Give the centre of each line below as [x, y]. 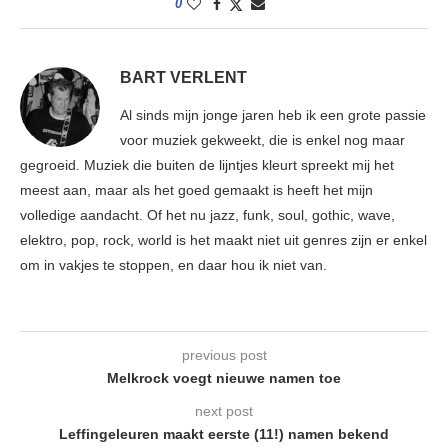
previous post [224, 355]
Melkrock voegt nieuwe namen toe [224, 378]
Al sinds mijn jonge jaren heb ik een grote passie [273, 115]
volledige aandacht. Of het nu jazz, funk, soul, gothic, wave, [207, 215]
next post [224, 411]
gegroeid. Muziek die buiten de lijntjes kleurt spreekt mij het [207, 165]
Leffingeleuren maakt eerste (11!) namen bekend [224, 434]
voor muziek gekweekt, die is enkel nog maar [262, 140]
